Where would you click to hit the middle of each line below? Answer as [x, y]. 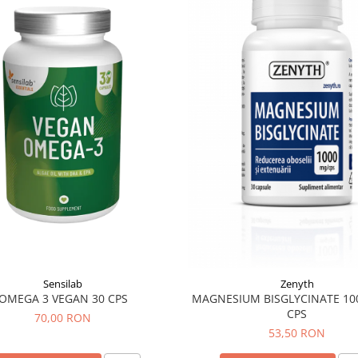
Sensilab [63, 283]
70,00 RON [63, 317]
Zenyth [297, 283]
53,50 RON [297, 332]
